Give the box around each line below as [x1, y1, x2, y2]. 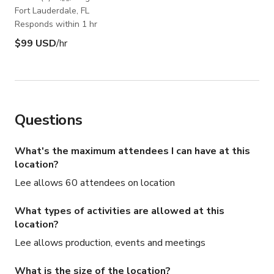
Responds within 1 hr [15, 18, 97, 31]
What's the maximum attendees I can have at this [15, 144, 250, 158]
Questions [15, 110, 83, 130]
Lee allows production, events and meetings [15, 236, 206, 250]
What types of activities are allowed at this [15, 204, 224, 218]
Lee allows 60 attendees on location [15, 176, 175, 190]
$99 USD [15, 37, 56, 51]
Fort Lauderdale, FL [15, 5, 89, 17]
